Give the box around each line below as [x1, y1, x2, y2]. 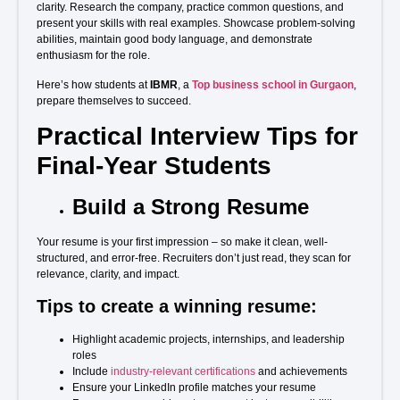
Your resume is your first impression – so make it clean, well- [37, 236, 328, 249]
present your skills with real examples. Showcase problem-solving [37, 17, 355, 30]
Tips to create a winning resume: [37, 296, 317, 316]
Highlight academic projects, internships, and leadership [72, 332, 345, 346]
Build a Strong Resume [72, 195, 309, 220]
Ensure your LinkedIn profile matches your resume [72, 380, 316, 394]
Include [72, 364, 111, 378]
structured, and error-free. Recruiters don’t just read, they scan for [37, 252, 351, 265]
